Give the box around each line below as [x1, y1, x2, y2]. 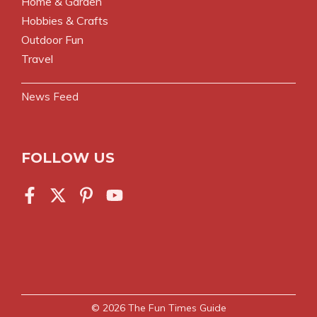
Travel [21, 51, 53, 66]
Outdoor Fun [21, 32, 83, 47]
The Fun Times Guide [127, 301, 226, 314]
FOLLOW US [21, 149, 115, 166]
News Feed [21, 89, 79, 103]
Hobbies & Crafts [21, 13, 108, 28]
